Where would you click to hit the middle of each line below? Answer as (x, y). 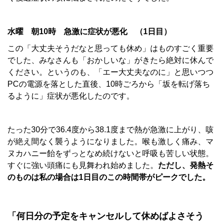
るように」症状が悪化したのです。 (71, 96)
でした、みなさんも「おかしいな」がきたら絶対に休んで (111, 60)
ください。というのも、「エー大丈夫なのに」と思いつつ (111, 72)
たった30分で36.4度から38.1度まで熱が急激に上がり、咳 (111, 130)
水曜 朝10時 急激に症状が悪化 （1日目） (89, 32)
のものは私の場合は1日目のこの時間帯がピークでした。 (109, 177)
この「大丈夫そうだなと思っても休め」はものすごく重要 (111, 49)
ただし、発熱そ (186, 166)
